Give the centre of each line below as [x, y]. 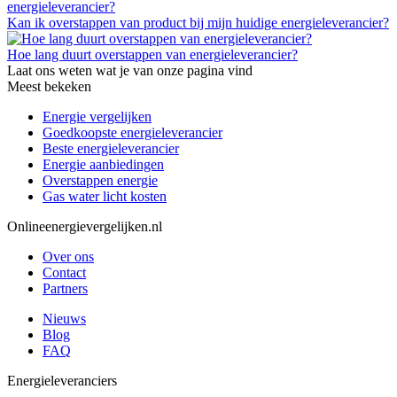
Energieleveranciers [62, 380]
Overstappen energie [100, 180]
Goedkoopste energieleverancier [132, 132]
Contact [64, 272]
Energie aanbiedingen [103, 164]
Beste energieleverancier [111, 148]
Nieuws [64, 318]
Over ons [68, 256]
